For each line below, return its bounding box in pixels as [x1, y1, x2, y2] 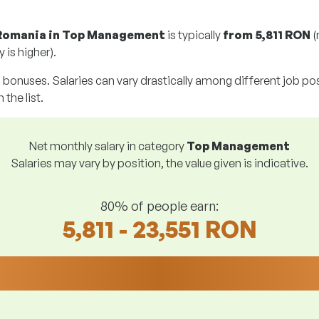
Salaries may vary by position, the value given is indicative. [11, 156, 308, 170]
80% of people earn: [100, 197, 219, 214]
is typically [165, 28, 223, 42]
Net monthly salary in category [29, 139, 187, 153]
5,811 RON [255, 28, 310, 42]
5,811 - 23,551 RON [62, 214, 257, 244]
